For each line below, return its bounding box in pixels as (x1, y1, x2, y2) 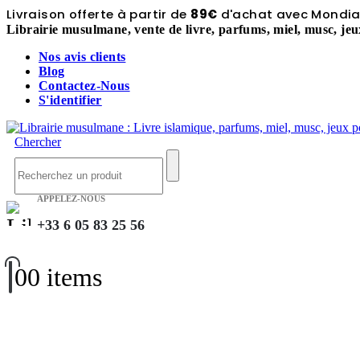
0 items (27, 262, 102, 292)
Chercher (14, 135, 61, 149)
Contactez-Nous (39, 79, 130, 92)
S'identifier (39, 93, 102, 107)
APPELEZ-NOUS (37, 193, 105, 203)
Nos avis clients (39, 50, 126, 63)
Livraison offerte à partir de (6, 6, 191, 22)
